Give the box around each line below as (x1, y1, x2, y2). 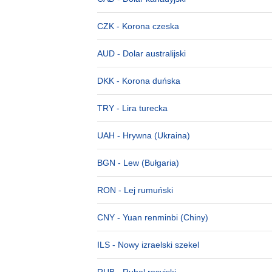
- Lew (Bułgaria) (115, 158, 179, 168)
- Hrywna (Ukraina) (115, 131, 190, 140)
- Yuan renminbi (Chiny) (115, 212, 208, 222)
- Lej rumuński (116, 185, 173, 195)
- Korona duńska (114, 76, 180, 86)
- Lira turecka (114, 103, 168, 113)
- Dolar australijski (115, 49, 186, 58)
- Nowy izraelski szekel (110, 240, 199, 250)
